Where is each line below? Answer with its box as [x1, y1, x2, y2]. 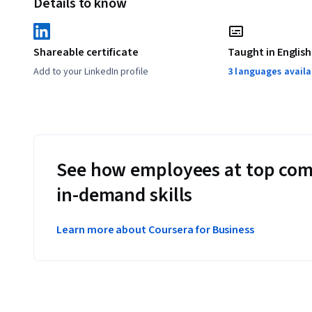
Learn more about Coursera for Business [56, 221, 255, 237]
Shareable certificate [33, 44, 139, 60]
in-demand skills [56, 180, 193, 209]
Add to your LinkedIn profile [33, 64, 148, 79]
